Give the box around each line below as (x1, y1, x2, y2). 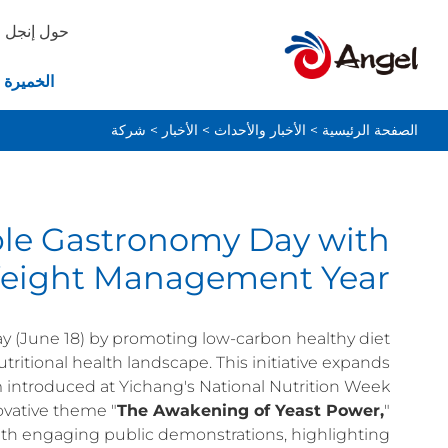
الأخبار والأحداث (214, 121, 306, 140)
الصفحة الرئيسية (322, 121, 418, 140)
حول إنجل (4, 22, 69, 41)
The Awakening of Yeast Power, (117, 401, 384, 421)
